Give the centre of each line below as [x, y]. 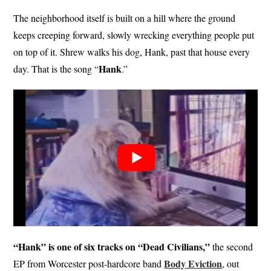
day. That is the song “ [56, 68]
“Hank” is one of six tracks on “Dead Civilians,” [112, 247]
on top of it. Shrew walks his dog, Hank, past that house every [132, 51]
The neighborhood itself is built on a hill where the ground [125, 18]
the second [232, 247]
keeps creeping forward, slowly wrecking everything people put [134, 34]
